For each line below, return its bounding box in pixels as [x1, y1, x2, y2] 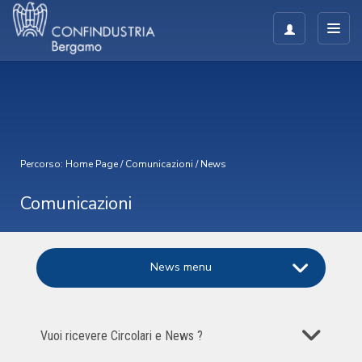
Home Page [65, 158, 118, 170]
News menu [150, 259, 212, 275]
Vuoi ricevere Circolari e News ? [40, 328, 203, 343]
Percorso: [20, 158, 65, 170]
